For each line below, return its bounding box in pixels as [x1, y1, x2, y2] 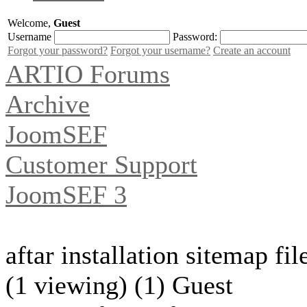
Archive [5, 89, 90, 119]
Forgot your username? [110, 44, 210, 56]
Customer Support [5, 149, 197, 179]
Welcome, [8, 16, 53, 29]
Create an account [213, 44, 291, 56]
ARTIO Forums [5, 59, 170, 88]
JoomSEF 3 [5, 180, 127, 209]
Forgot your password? [8, 44, 108, 56]
